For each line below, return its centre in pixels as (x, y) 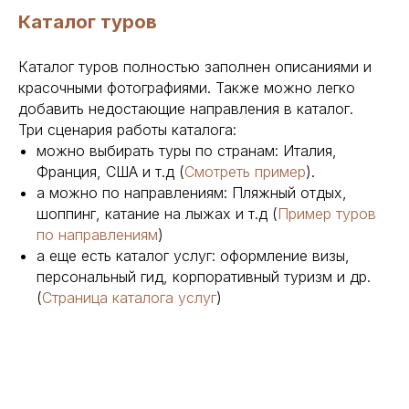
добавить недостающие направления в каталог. (186, 108)
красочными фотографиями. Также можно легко (187, 87)
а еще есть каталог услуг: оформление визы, (193, 255)
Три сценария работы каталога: (127, 129)
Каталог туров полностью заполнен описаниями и (195, 66)
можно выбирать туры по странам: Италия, (187, 150)
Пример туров (327, 213)
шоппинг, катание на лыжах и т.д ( (157, 213)
